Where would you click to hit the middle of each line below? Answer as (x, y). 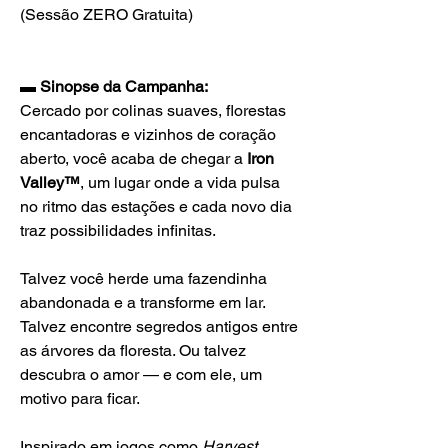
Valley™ (50, 183)
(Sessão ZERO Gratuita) (106, 15)
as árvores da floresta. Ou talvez (133, 351)
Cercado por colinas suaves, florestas (153, 111)
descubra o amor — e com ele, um (141, 375)
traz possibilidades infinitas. (118, 231)
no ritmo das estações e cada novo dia (156, 207)
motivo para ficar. (80, 399)
